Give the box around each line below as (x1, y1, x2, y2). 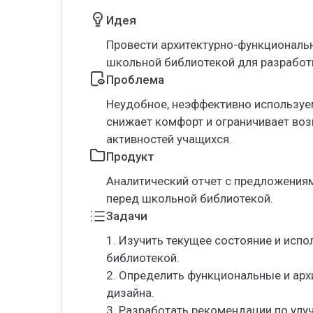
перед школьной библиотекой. (106, 191, 273, 205)
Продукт (106, 150, 154, 163)
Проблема (106, 73, 164, 87)
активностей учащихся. (106, 132, 232, 146)
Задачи (106, 209, 147, 223)
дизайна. (106, 286, 154, 300)
